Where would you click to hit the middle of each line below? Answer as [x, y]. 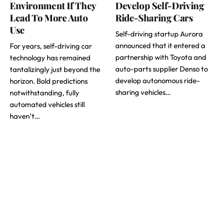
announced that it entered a [160, 46]
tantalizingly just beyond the [55, 70]
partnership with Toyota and [161, 57]
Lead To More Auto [49, 18]
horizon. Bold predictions [49, 81]
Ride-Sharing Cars [154, 18]
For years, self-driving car [51, 46]
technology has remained [50, 58]
